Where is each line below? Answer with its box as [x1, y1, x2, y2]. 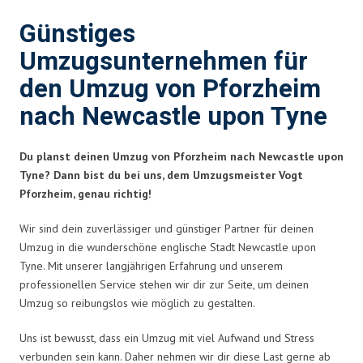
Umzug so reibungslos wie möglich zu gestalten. [19, 295, 255, 310]
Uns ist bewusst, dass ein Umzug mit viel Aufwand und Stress [19, 330, 314, 345]
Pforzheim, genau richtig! [19, 186, 152, 201]
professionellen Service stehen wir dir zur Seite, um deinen [19, 276, 309, 292]
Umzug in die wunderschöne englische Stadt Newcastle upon [19, 239, 316, 254]
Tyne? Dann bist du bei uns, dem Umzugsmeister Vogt [19, 167, 303, 182]
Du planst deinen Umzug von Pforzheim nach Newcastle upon [19, 148, 344, 164]
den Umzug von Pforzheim [19, 70, 321, 108]
